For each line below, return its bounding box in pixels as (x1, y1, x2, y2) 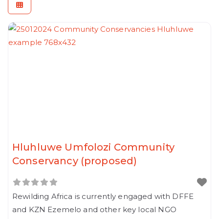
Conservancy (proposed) (12, 154, 137, 167)
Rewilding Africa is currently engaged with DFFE (12, 191, 194, 201)
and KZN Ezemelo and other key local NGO (12, 204, 176, 214)
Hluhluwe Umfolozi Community (12, 141, 175, 153)
